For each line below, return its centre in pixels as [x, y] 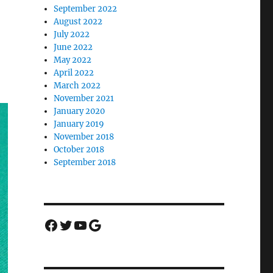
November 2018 [84, 136]
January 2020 [80, 111]
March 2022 [77, 85]
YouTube [104, 224]
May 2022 [73, 60]
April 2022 [74, 73]
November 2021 [84, 98]
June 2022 [73, 47]
